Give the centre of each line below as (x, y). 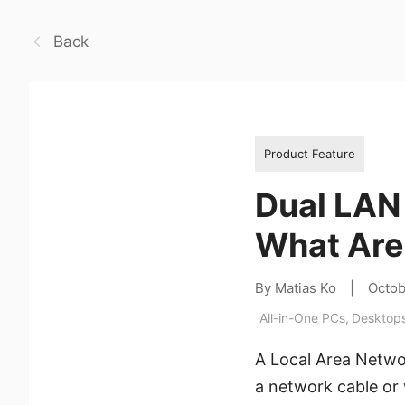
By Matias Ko (296, 287)
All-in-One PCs (302, 317)
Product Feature (310, 153)
